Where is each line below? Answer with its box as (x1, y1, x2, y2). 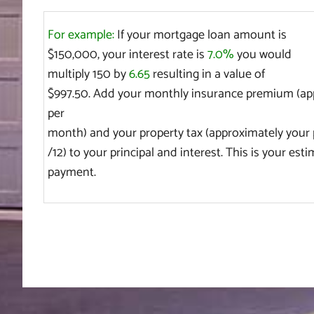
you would (233, 43, 292, 65)
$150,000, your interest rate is (47, 43, 207, 65)
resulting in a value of (149, 63, 265, 85)
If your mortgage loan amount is (114, 24, 287, 46)
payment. (47, 161, 96, 183)
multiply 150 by (47, 63, 129, 85)
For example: (47, 24, 114, 46)
